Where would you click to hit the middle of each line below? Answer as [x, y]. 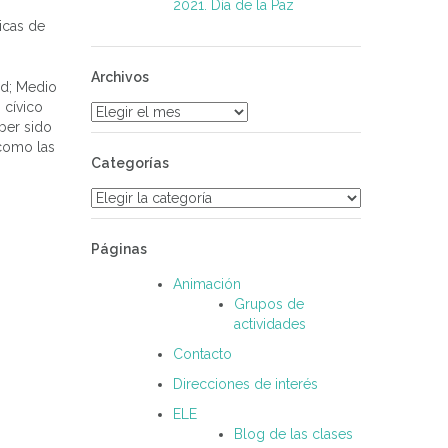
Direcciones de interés [245, 384]
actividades [270, 324]
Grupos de [269, 304]
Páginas [119, 249]
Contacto [202, 354]
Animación [207, 284]
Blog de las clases [293, 434]
